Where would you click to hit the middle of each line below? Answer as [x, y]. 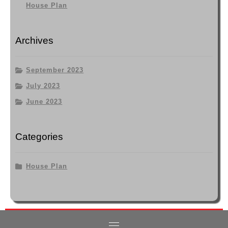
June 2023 [44, 102]
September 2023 [55, 70]
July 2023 [43, 86]
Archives [34, 41]
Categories [39, 137]
